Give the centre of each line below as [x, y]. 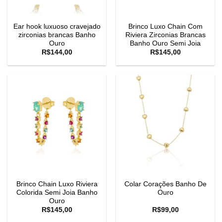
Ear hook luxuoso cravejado [57, 27]
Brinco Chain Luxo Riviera [57, 184]
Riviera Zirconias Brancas [165, 35]
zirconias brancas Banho [57, 35]
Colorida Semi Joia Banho [57, 192]
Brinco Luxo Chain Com [165, 27]
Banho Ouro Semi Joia [165, 44]
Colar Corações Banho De [165, 184]
